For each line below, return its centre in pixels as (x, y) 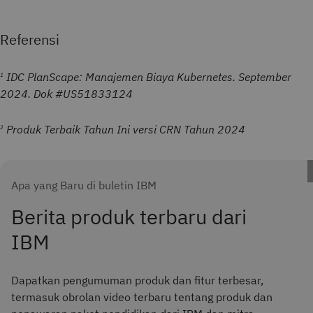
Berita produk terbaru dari (129, 217)
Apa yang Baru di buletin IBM (84, 185)
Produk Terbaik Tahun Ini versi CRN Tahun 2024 (124, 130)
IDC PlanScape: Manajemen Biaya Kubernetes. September (147, 77)
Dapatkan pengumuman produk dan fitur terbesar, (137, 281)
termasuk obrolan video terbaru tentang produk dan (142, 297)
